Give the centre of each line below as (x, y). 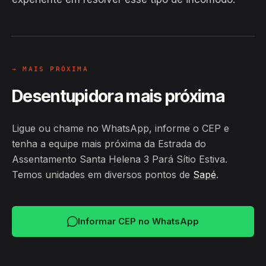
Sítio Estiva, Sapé (70, 15)
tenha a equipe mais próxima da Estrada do (109, 144)
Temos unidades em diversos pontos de (102, 175)
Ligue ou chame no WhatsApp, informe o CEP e (121, 128)
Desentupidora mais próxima (118, 96)
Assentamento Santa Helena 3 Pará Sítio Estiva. (120, 159)
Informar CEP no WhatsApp (138, 221)
